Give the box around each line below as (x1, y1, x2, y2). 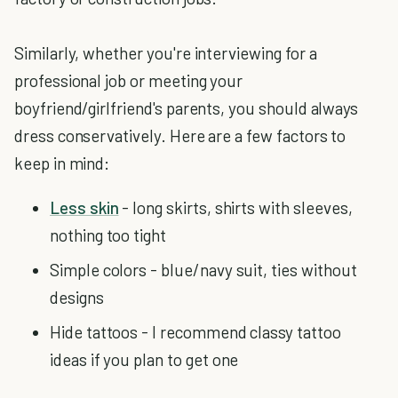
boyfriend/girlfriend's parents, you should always (14, 98, 359, 118)
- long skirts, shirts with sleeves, (118, 197, 353, 218)
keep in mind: (14, 153, 110, 173)
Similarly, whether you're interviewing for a (14, 43, 317, 63)
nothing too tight (50, 225, 167, 245)
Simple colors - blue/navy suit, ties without (50, 259, 357, 280)
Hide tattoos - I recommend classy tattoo (50, 322, 341, 342)
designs (50, 287, 104, 307)
